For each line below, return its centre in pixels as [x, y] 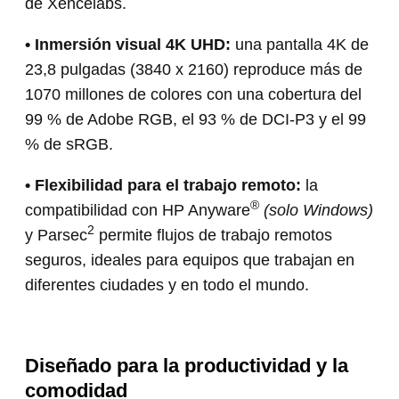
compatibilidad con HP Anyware [138, 210]
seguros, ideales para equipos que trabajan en [190, 260]
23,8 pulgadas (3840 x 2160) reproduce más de [194, 69]
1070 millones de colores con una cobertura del [194, 94]
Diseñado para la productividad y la [187, 365]
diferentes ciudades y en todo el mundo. [167, 285]
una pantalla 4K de [300, 44]
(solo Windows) [319, 210]
